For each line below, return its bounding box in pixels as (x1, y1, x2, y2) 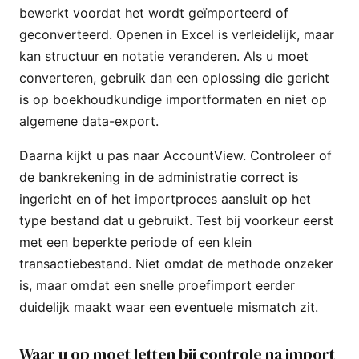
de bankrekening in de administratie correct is (19, 168, 298, 185)
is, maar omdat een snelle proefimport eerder (19, 276, 295, 293)
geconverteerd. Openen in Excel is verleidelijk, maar (19, 26, 334, 42)
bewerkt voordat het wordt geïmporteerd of (19, 4, 288, 21)
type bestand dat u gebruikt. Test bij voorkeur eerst (19, 212, 333, 228)
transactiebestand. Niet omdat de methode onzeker (19, 255, 333, 272)
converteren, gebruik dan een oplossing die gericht (19, 69, 329, 86)
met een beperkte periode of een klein (19, 233, 252, 250)
